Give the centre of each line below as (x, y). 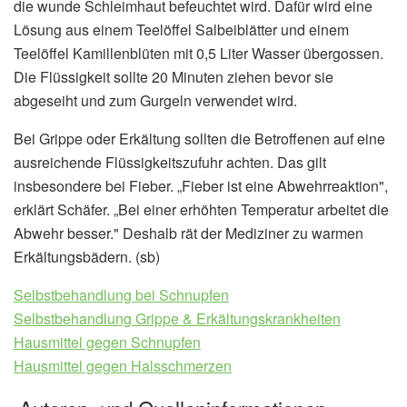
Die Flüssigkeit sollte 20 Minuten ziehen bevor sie (174, 76)
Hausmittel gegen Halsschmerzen (123, 365)
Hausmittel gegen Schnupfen (107, 342)
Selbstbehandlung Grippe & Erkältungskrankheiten (177, 318)
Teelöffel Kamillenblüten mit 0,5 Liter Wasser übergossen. (199, 53)
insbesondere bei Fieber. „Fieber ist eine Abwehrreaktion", (201, 185)
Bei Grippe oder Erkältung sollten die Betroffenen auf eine (199, 138)
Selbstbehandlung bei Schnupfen (121, 294)
